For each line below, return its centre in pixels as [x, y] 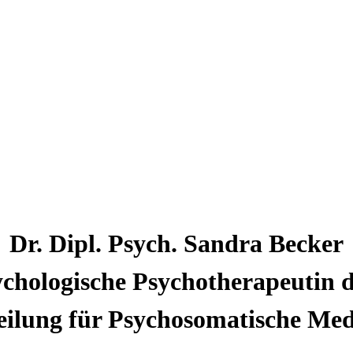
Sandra [226, 243]
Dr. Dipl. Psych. [97, 243]
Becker [306, 243]
